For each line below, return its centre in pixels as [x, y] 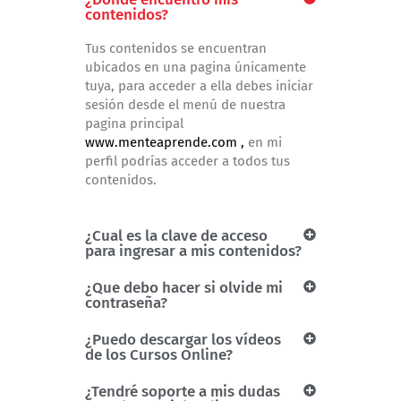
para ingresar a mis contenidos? [193, 252]
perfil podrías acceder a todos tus [188, 162]
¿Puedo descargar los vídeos [183, 340]
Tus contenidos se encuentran [176, 49]
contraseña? [126, 303]
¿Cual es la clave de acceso [176, 236]
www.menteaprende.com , [166, 143]
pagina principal [134, 124]
